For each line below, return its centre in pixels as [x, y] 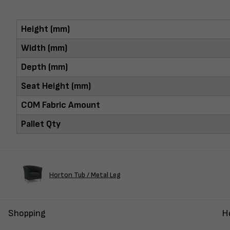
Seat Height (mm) [56, 86]
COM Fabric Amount [61, 105]
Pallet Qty [41, 124]
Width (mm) [44, 48]
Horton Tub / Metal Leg [85, 175]
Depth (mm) [44, 67]
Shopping [27, 214]
